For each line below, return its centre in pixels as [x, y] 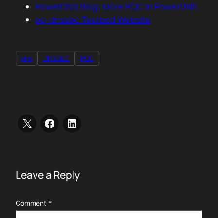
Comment [32, 203]
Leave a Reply [48, 175]
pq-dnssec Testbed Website [93, 19]
